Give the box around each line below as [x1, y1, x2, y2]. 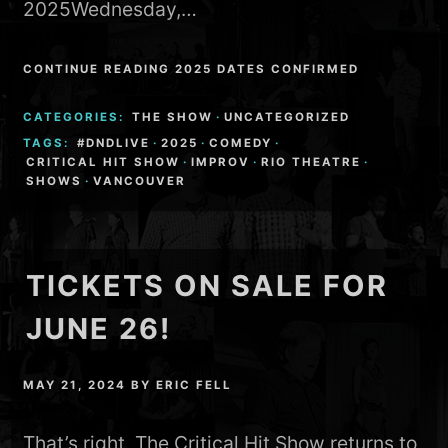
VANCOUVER [93, 173, 187, 188]
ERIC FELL [156, 377, 233, 392]
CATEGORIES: [23, 109, 130, 124]
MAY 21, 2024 [23, 377, 127, 392]
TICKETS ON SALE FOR [26, 268, 389, 304]
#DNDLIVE [77, 135, 151, 150]
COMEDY [209, 135, 273, 150]
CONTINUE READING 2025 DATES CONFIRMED [23, 62, 360, 77]
